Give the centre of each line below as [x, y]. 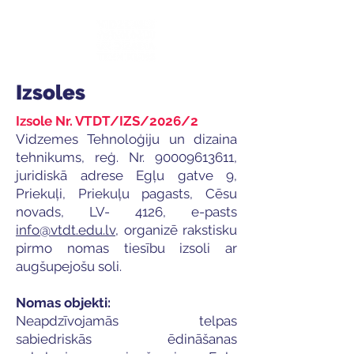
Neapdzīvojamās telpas [126, 321]
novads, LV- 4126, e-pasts [126, 212]
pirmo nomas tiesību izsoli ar [126, 248]
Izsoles [51, 92]
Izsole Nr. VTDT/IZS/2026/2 [107, 121]
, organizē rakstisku [176, 230]
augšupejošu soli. [69, 266]
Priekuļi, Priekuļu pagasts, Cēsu [126, 194]
